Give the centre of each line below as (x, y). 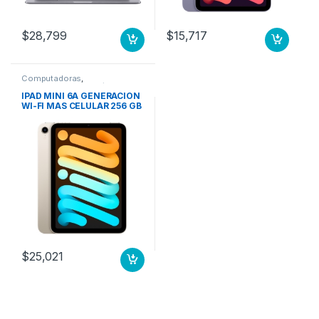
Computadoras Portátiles (71, 86)
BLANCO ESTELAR (61, 116)
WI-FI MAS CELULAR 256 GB (81, 106)
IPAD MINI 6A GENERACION (80, 96)
